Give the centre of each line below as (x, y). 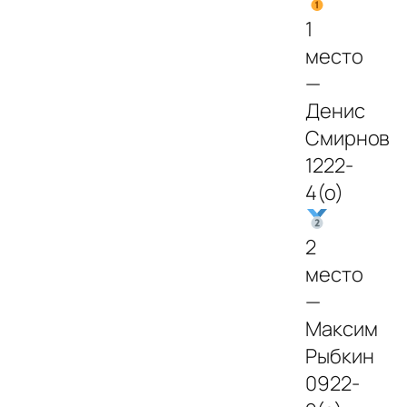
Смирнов (348, 138)
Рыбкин (340, 356)
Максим (342, 328)
